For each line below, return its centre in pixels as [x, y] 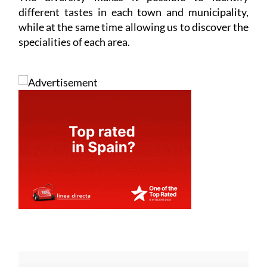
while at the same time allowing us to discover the [133, 27]
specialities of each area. [74, 42]
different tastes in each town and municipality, [133, 12]
